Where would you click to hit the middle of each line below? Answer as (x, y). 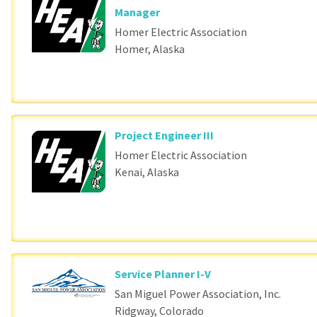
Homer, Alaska (150, 49)
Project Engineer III (165, 135)
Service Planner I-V (163, 274)
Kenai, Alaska (147, 172)
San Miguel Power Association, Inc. (198, 294)
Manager (138, 12)
